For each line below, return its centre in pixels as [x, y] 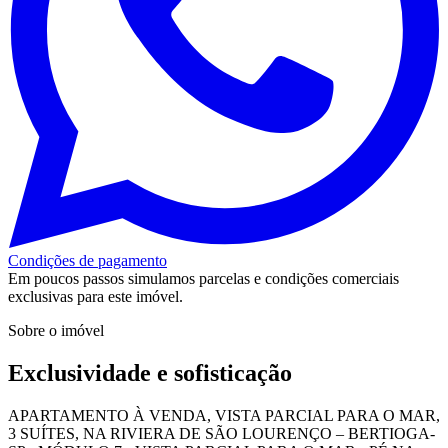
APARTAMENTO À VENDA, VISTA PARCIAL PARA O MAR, [224, 415]
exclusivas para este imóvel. [95, 296]
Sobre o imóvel [56, 330]
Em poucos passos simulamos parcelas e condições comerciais [203, 278]
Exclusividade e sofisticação [150, 372]
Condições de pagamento [87, 260]
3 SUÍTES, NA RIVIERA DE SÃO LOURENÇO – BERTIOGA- [221, 433]
